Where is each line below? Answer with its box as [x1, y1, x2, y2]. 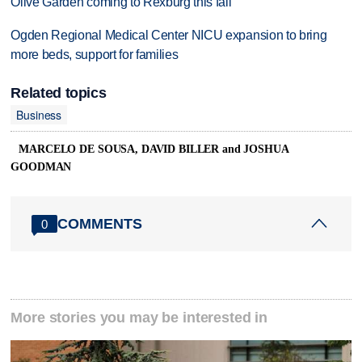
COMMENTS [57, 215, 143, 232]
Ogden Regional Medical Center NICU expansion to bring [11, 28, 327, 43]
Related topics [11, 85, 107, 102]
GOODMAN [11, 161, 72, 174]
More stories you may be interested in [11, 309, 268, 326]
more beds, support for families [11, 48, 179, 62]
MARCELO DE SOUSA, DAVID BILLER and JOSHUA [19, 143, 288, 156]
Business [16, 106, 62, 123]
